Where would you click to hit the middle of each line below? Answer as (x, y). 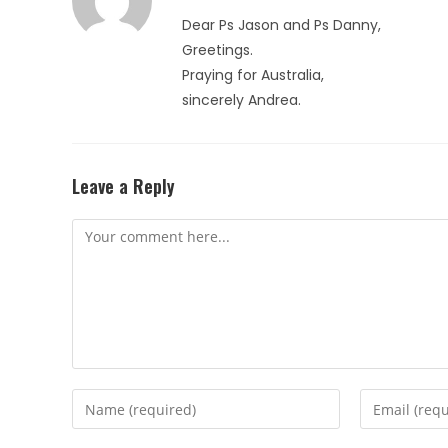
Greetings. (217, 50)
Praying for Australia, (253, 75)
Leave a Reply (123, 186)
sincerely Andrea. (241, 100)
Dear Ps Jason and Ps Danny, (281, 25)
